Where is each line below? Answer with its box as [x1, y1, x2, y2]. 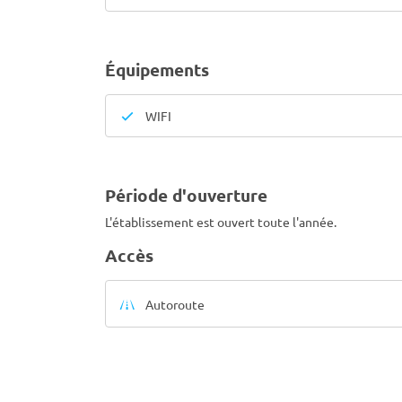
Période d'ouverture [105, 184, 267, 206]
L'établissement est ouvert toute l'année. [105, 214, 336, 230]
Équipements [105, 58, 209, 81]
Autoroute [142, 295, 205, 312]
